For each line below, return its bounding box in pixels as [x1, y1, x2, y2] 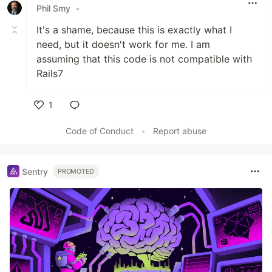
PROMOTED [58, 167, 95, 175]
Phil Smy [36, 2, 70, 13]
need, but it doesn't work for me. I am [36, 38, 210, 51]
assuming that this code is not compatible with [36, 53, 252, 66]
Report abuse [153, 126, 206, 137]
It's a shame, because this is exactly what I [36, 24, 232, 36]
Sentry [22, 166, 48, 177]
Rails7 [36, 67, 63, 80]
